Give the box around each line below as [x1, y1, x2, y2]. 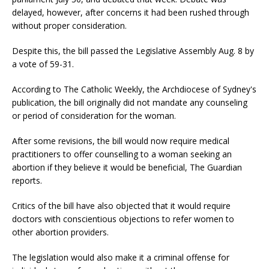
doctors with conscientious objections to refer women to [12, 213, 234, 225]
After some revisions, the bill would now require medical [12, 135, 229, 147]
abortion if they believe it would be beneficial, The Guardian [12, 162, 242, 174]
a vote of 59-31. [12, 58, 74, 70]
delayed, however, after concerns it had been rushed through [12, 7, 249, 19]
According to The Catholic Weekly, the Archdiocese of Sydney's [12, 83, 256, 95]
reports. [12, 175, 42, 187]
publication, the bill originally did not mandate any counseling [12, 97, 247, 109]
